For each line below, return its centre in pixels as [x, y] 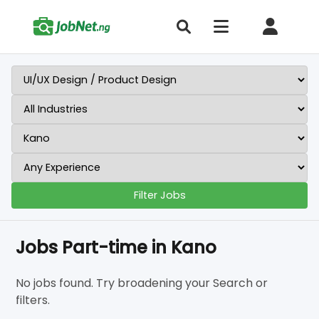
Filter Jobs [159, 195]
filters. [33, 300]
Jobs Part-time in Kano [116, 247]
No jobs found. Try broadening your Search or [142, 283]
